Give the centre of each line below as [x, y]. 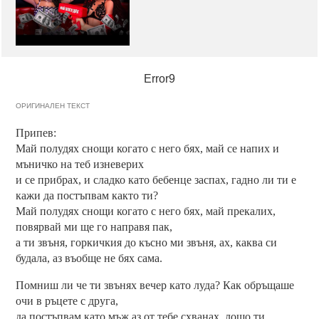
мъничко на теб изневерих [80, 164]
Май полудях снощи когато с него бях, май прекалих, [146, 211]
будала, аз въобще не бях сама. [89, 258]
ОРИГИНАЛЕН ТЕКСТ [53, 106]
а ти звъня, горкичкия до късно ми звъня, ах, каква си [147, 243]
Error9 [159, 79]
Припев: [36, 133]
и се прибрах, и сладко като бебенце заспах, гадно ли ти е [156, 180]
